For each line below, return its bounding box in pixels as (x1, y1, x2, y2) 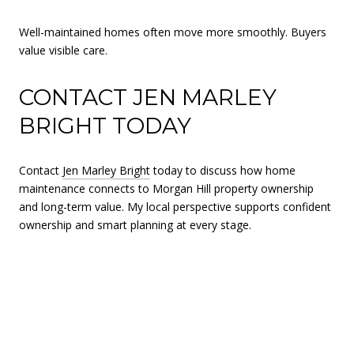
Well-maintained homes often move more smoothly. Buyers (19, 24, 326, 40)
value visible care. (19, 43, 107, 58)
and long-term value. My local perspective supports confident (19, 199, 331, 215)
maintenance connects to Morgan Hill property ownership (19, 181, 314, 197)
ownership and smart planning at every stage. (19, 217, 251, 233)
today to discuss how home (150, 163, 296, 179)
